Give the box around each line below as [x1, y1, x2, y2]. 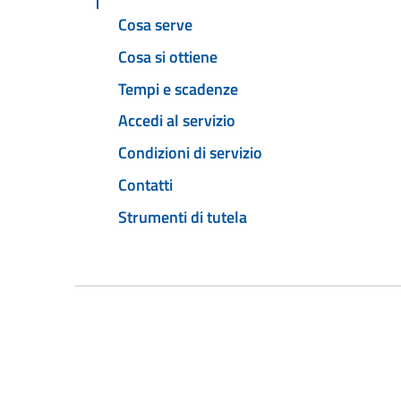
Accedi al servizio [118, 108, 235, 133]
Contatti [118, 172, 173, 197]
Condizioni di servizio [118, 141, 262, 166]
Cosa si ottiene [118, 44, 218, 69]
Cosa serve [118, 13, 192, 38]
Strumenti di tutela [118, 204, 247, 229]
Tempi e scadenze [118, 76, 238, 101]
